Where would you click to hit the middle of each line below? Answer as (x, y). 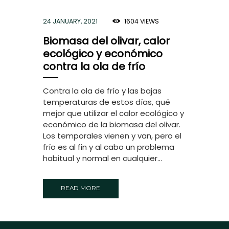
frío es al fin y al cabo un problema (109, 147)
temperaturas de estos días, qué (107, 102)
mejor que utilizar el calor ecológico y (113, 113)
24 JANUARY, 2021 (70, 21)
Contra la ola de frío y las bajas (102, 91)
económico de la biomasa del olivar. (112, 125)
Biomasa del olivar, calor (106, 41)
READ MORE (81, 188)
